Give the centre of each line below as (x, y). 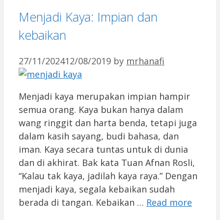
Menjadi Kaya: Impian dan (88, 16)
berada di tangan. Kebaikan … (82, 202)
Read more (169, 202)
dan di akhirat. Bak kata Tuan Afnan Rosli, (107, 162)
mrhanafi (145, 61)
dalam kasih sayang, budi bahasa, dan (99, 136)
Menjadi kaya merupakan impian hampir (104, 96)
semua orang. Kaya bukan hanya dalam (101, 109)
